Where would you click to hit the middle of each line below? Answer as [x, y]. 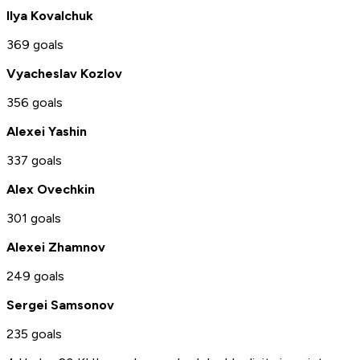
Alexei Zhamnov [56, 247]
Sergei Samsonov [60, 305]
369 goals [35, 45]
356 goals [35, 103]
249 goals [35, 276]
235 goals [34, 334]
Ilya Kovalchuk [50, 16]
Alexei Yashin [47, 132]
